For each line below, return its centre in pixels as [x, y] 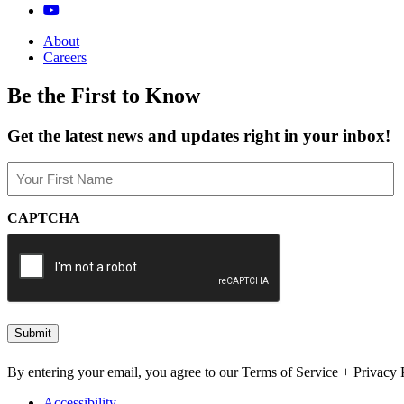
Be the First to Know [104, 95]
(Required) [36, 187]
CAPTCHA [44, 218]
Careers [65, 57]
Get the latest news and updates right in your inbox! [199, 135]
